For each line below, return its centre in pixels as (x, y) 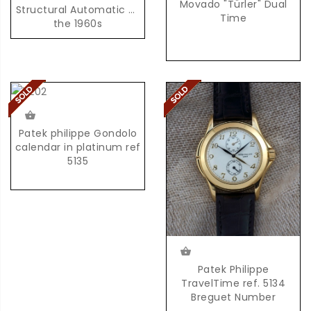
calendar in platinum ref (78, 147)
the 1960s (78, 23)
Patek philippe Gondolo (78, 133)
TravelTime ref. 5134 (233, 283)
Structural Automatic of (78, 9)
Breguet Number (233, 297)
